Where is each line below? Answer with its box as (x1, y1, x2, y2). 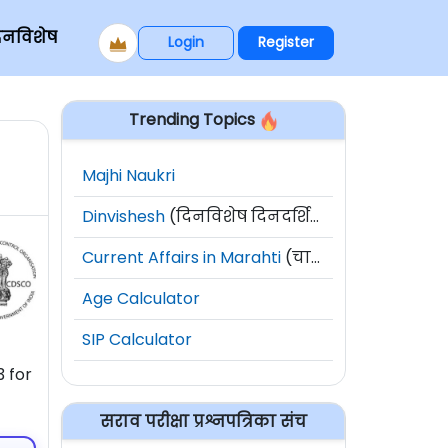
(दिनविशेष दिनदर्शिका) (165, 204, 310, 228)
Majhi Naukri (82, 163, 175, 187)
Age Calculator (82, 286, 200, 310)
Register (258, 32, 314, 53)
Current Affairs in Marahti (82, 245, 281, 269)
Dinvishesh (82, 204, 165, 228)
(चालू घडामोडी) (281, 245, 311, 269)
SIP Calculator (82, 327, 192, 351)
